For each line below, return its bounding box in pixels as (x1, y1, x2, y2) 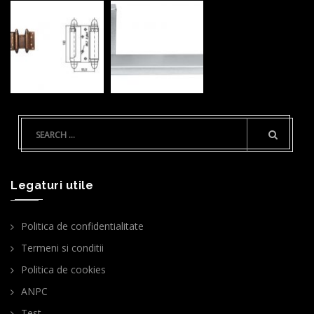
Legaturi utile (11, 179, 93, 193)
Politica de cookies (21, 263, 106, 277)
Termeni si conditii (21, 241, 104, 255)
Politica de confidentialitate (21, 219, 144, 233)
